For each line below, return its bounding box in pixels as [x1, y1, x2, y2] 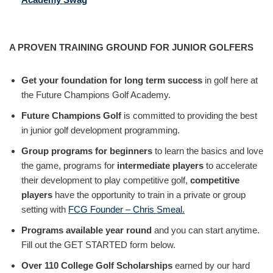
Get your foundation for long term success [21, 75, 202, 85]
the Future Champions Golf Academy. [21, 90, 171, 100]
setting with [21, 204, 68, 214]
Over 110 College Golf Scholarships [21, 260, 172, 271]
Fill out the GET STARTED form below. [21, 239, 175, 250]
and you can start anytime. [152, 225, 262, 235]
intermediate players [117, 160, 204, 171]
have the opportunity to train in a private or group [52, 190, 246, 200]
